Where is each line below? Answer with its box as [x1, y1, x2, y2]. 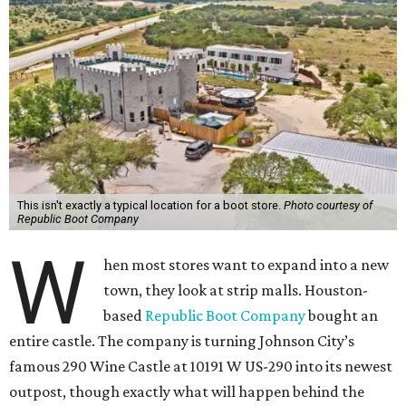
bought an [305, 306, 379, 325]
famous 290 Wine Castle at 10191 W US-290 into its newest [9, 357, 392, 376]
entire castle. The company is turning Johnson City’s [9, 332, 354, 351]
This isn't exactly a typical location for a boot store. [16, 198, 284, 213]
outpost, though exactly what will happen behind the [9, 382, 364, 401]
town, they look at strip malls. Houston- [103, 281, 369, 300]
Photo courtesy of [283, 198, 372, 213]
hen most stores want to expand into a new [103, 256, 390, 275]
